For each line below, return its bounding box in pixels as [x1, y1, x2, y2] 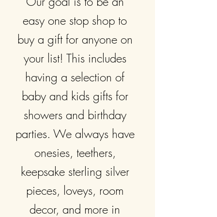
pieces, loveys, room [26, 183, 124, 198]
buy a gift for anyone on [17, 31, 133, 47]
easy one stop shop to [23, 13, 127, 28]
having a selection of [25, 69, 124, 85]
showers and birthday [23, 107, 126, 123]
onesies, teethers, [34, 145, 116, 160]
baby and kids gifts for [21, 88, 128, 104]
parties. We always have [15, 126, 135, 141]
